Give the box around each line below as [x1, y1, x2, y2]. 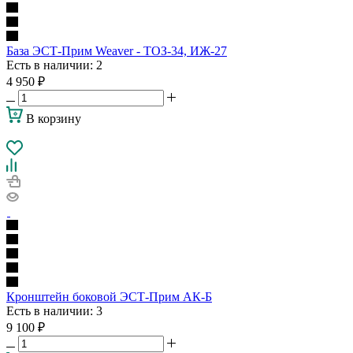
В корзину [26, 111, 81, 125]
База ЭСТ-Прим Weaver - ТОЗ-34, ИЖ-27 [6, 43, 227, 58]
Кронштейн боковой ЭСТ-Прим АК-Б [6, 289, 212, 303]
